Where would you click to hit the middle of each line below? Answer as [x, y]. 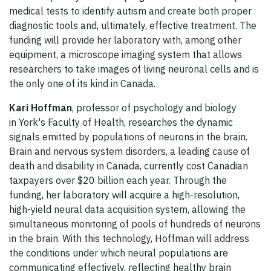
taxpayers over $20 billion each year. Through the [118, 181]
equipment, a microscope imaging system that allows [126, 55]
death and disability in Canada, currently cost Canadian [129, 166]
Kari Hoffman [41, 108]
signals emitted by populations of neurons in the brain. [128, 137]
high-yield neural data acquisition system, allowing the [127, 210]
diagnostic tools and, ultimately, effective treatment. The [133, 26]
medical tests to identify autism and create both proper [130, 11]
